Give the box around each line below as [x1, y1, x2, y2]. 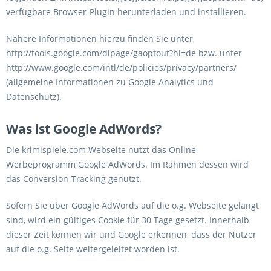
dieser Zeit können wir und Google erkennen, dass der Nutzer [6, 229, 256, 240]
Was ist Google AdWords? [6, 120, 162, 137]
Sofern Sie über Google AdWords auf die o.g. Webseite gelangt [6, 200, 259, 211]
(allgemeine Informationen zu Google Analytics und [6, 76, 214, 88]
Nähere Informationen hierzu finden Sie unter [6, 33, 193, 44]
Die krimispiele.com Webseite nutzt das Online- [6, 144, 199, 155]
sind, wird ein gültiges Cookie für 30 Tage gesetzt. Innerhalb [6, 214, 249, 226]
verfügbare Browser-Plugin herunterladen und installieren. [6, 6, 246, 18]
